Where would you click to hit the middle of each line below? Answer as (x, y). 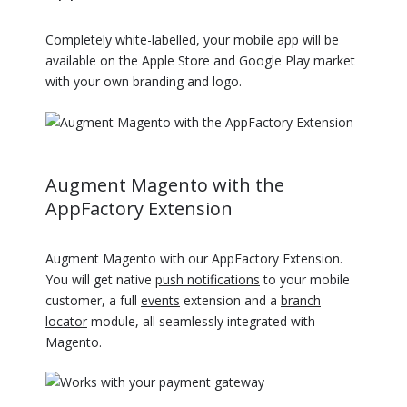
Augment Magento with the (165, 184)
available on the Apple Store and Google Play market (200, 60)
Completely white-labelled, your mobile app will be (192, 39)
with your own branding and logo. (144, 81)
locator (66, 321)
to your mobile (305, 279)
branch (301, 300)
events (160, 300)
